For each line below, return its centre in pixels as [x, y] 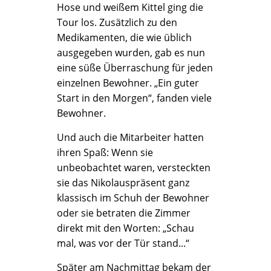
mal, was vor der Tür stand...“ [123, 243]
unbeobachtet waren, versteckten [134, 168]
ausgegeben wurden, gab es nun [131, 53]
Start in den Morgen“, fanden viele [134, 98]
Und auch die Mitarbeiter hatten [130, 137]
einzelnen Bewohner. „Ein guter [128, 83]
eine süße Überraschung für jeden [135, 68]
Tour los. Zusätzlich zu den [117, 22]
